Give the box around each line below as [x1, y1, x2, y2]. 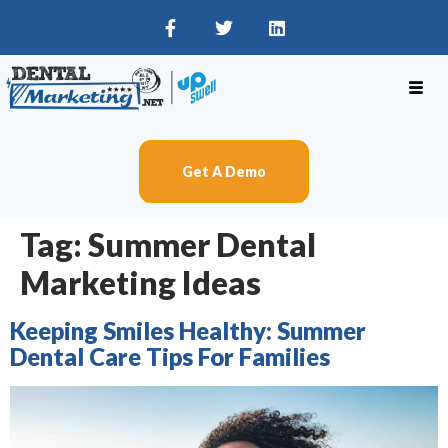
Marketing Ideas [20, 263, 261, 303]
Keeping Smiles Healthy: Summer [10, 316, 366, 346]
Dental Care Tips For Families [10, 342, 330, 372]
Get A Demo [182, 163, 266, 181]
